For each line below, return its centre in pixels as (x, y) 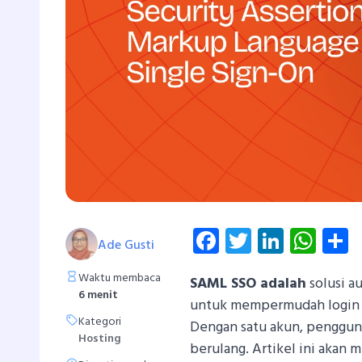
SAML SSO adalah (248, 284)
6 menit (98, 295)
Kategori (100, 322)
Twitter (292, 240)
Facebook (271, 240)
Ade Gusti (126, 245)
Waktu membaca (120, 278)
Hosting (100, 339)
